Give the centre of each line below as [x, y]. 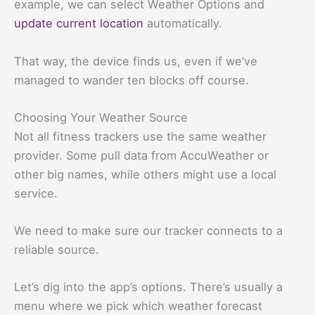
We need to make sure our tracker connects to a [148, 231]
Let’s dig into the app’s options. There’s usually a [148, 287]
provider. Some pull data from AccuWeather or [141, 155]
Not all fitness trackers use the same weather [140, 136]
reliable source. [57, 250]
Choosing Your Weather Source [101, 117]
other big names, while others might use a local [145, 174]
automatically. [183, 24]
